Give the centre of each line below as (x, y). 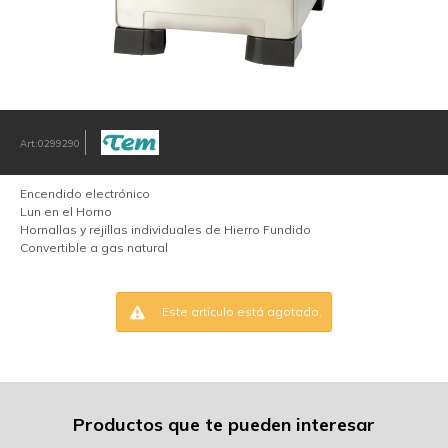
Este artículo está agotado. (242, 311)
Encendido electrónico (85, 193)
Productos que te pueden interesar (224, 424)
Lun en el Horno (66, 211)
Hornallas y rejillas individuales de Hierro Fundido (165, 229)
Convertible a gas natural (94, 247)
